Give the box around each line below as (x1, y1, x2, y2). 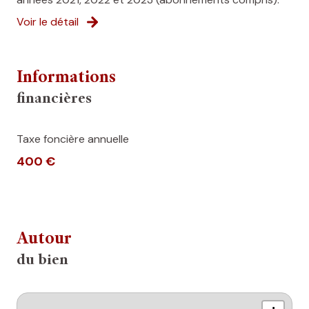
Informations (17, 70, 116, 88)
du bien (17, 253, 68, 269)
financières (17, 92, 92, 108)
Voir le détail (17, 14, 79, 30)
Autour (17, 231, 72, 249)
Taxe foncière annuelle (17, 132, 129, 147)
